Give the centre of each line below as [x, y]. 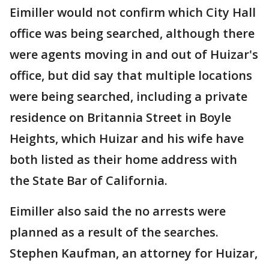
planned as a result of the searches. [114, 232]
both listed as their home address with [123, 159]
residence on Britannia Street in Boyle [120, 117]
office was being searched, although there [132, 33]
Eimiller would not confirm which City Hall [133, 12]
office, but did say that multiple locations [131, 75]
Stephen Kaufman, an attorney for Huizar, [134, 253]
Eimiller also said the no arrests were [118, 211]
